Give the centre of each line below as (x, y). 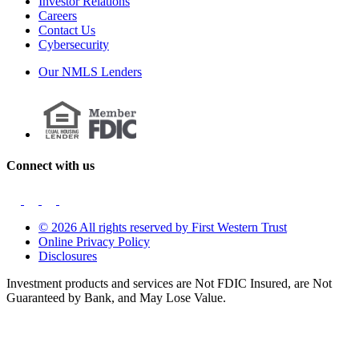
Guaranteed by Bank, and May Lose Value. (116, 298)
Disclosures (68, 256)
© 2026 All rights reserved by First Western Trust (163, 228)
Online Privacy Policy (94, 242)
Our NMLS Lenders (90, 72)
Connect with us (50, 165)
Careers (58, 16)
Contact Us (67, 30)
